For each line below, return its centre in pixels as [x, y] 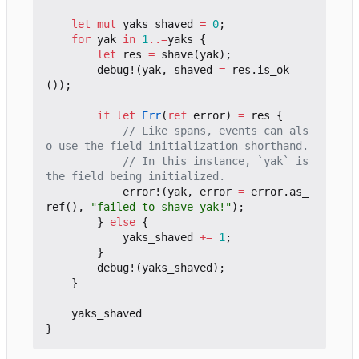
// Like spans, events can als [216, 130]
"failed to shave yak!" [161, 206]
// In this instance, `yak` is [216, 161]
